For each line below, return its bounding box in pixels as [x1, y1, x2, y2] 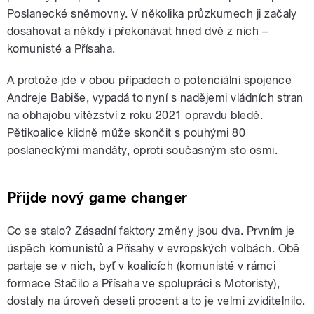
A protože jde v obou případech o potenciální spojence [7, 74, 292, 88]
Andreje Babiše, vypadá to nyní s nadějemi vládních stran [7, 91, 303, 105]
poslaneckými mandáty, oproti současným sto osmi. [7, 144, 278, 158]
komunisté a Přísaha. [7, 42, 116, 56]
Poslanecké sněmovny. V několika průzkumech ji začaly [7, 7, 297, 21]
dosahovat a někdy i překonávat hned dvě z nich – [7, 25, 268, 39]
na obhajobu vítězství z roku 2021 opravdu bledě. [7, 109, 264, 123]
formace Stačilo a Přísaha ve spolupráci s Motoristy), [7, 277, 280, 291]
